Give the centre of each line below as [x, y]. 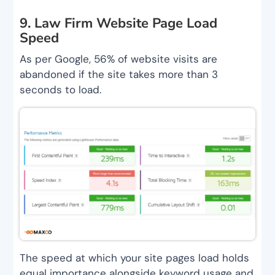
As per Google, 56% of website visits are [119, 59]
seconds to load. [61, 89]
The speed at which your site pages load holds [135, 258]
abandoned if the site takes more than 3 [119, 74]
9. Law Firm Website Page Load [119, 23]
